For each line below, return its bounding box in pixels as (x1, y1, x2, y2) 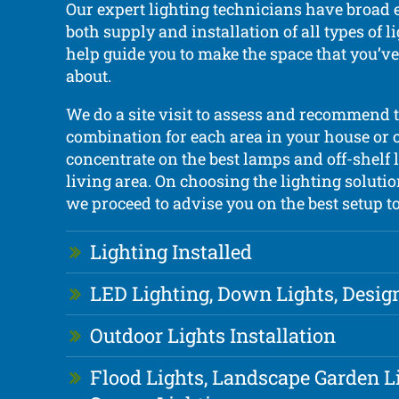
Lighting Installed (89, 239, 252, 265)
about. (65, 65, 111, 87)
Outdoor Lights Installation (89, 322, 336, 349)
